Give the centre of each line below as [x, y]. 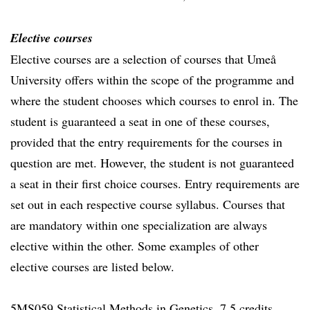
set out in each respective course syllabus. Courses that [148, 204]
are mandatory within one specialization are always [139, 225]
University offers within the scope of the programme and [152, 80]
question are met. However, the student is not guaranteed [152, 163]
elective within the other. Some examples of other [135, 246]
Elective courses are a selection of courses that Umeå [143, 59]
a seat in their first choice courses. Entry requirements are [155, 183]
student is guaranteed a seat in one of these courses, [140, 121]
